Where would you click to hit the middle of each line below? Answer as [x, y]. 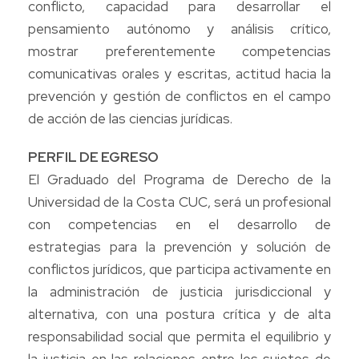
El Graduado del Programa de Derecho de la [179, 179]
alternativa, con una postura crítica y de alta [179, 314]
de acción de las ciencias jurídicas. [130, 118]
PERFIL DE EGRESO [93, 157]
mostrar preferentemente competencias [179, 51]
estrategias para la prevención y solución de [179, 246]
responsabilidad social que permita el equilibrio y [179, 336]
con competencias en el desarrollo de [179, 224]
